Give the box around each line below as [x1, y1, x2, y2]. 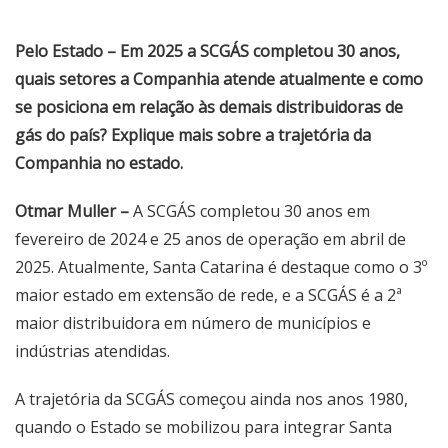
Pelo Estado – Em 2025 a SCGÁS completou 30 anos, [15, 40, 400, 62]
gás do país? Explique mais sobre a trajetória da [15, 124, 371, 146]
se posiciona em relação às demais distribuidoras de [15, 96, 403, 118]
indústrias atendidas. [15, 340, 170, 362]
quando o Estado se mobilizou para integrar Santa [15, 416, 392, 438]
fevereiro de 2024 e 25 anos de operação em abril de [15, 228, 406, 250]
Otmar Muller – [15, 200, 129, 222]
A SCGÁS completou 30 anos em [129, 200, 370, 222]
